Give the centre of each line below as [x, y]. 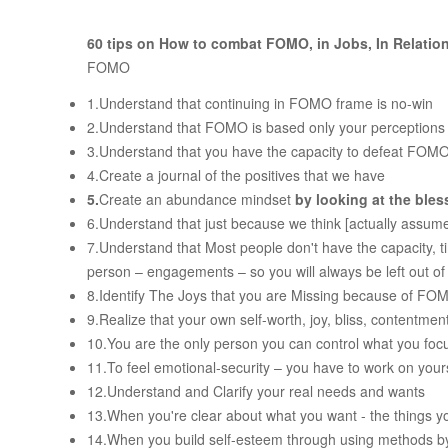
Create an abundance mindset [197, 199]
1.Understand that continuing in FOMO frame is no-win [260, 103]
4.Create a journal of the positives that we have [236, 175]
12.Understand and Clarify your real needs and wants [256, 391]
